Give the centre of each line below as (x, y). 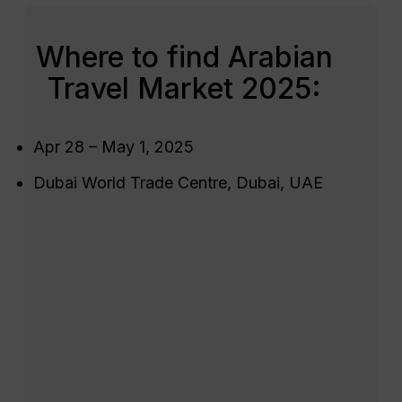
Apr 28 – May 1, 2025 (113, 147)
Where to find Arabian (184, 57)
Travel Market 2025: (184, 89)
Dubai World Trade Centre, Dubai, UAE (178, 183)
